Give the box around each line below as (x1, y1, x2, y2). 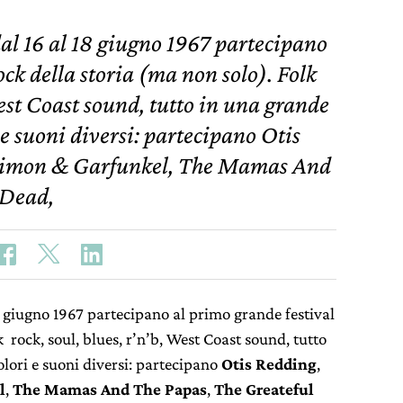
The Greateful (214, 380, 314, 399)
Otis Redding (221, 354, 317, 373)
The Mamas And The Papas (13, 380, 207, 399)
